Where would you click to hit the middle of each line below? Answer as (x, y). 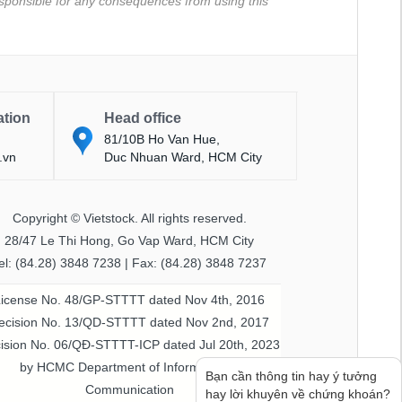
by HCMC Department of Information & (129, 367)
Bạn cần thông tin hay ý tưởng (291, 376)
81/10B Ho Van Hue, (162, 139)
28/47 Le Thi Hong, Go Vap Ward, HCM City (130, 240)
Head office (143, 118)
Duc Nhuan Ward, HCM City (184, 157)
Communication (129, 389)
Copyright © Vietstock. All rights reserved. (129, 218)
